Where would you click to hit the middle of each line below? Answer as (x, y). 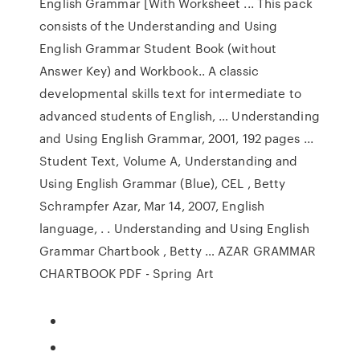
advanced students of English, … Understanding (180, 116)
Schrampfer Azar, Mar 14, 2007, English (152, 206)
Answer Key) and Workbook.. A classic (149, 71)
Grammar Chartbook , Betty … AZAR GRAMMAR (178, 251)
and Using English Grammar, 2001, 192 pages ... (176, 138)
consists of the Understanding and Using (159, 26)
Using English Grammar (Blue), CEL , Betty (163, 183)
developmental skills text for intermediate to (170, 93)
